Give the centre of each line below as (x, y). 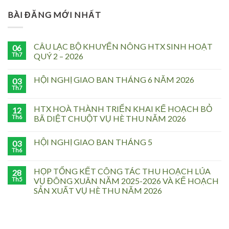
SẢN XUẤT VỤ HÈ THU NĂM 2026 (98, 190)
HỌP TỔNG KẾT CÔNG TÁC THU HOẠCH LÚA (122, 171)
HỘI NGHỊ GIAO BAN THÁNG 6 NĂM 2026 (114, 79)
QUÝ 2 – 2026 (59, 56)
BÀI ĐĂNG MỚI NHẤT (54, 15)
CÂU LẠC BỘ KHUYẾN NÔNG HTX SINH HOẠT (123, 46)
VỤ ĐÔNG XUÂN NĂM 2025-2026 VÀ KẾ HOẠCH (126, 180)
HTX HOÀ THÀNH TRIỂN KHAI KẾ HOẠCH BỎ (123, 108)
